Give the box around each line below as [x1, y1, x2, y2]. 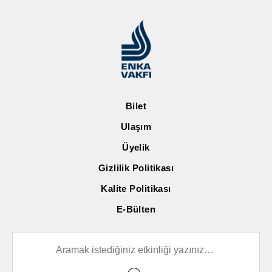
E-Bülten [116, 203, 156, 214]
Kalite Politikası [101, 183, 171, 194]
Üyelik [122, 141, 150, 152]
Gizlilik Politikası [98, 162, 174, 173]
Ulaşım [120, 121, 152, 132]
